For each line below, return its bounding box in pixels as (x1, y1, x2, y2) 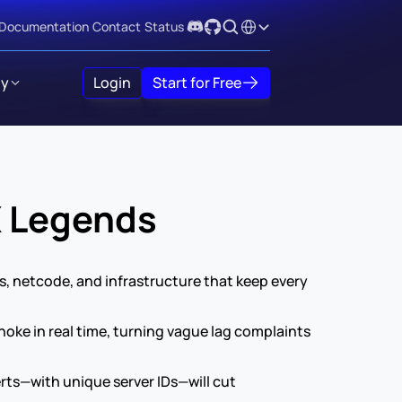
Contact (92, 17, 141, 35)
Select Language (239, 16, 322, 30)
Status (144, 17, 184, 35)
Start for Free (153, 72, 241, 92)
